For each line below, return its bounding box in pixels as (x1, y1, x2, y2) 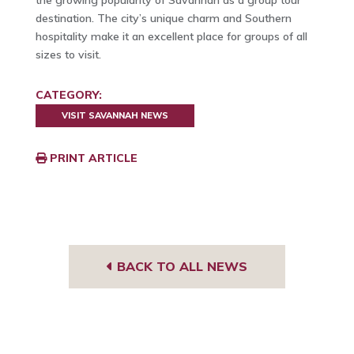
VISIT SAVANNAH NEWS (61, 110, 168, 122)
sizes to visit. (35, 47, 101, 62)
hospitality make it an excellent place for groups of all (35, 29, 307, 44)
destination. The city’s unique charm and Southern (35, 11, 292, 26)
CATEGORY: (35, 88, 102, 103)
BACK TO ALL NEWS (112, 258, 247, 274)
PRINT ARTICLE (46, 150, 137, 165)
